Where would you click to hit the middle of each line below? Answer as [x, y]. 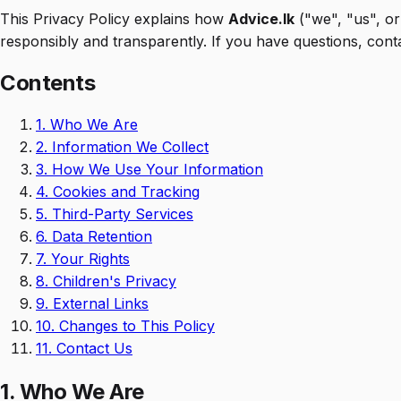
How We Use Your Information [155, 169]
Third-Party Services [120, 213]
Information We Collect [128, 146]
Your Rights [88, 258]
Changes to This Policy [135, 325]
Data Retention [100, 236]
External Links [98, 303]
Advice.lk [261, 18]
